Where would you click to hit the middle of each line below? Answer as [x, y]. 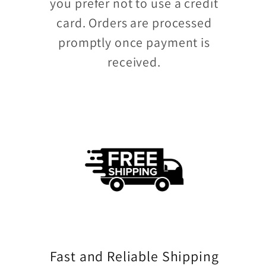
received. [134, 61]
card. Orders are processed [134, 22]
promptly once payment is [134, 42]
